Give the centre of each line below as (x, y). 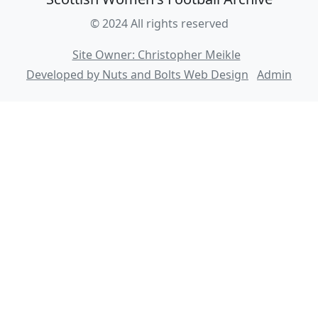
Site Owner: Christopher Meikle (156, 55)
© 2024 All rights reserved (159, 23)
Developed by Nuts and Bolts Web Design (137, 75)
